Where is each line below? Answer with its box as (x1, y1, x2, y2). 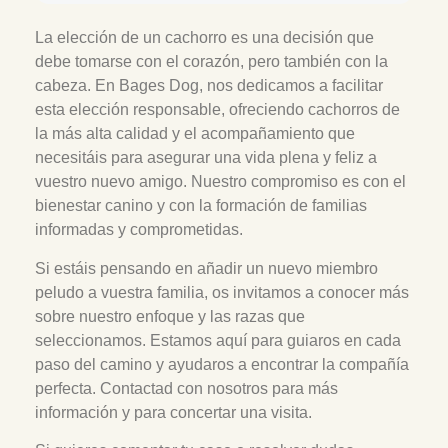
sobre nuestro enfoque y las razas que (35, 307, 305, 325)
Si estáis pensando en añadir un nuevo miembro (35, 259, 378, 277)
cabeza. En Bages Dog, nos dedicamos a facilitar (35, 77, 383, 95)
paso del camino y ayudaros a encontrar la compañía (35, 355, 409, 373)
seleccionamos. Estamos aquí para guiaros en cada (35, 331, 401, 349)
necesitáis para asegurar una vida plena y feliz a (35, 149, 377, 167)
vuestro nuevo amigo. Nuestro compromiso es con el (35, 173, 406, 191)
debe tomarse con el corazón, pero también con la (35, 53, 388, 71)
